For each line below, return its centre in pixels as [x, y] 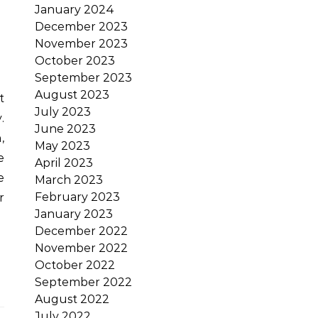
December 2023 [81, 27]
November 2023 [81, 44]
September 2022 [83, 282]
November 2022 [81, 248]
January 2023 [74, 214]
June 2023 [65, 129]
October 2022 [75, 265]
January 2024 [75, 10]
